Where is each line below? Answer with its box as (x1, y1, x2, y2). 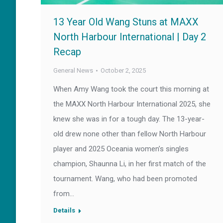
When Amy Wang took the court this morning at (53, 85, 209, 94)
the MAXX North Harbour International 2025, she (53, 100, 211, 109)
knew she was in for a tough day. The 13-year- (53, 114, 205, 124)
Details (53, 207, 75, 215)
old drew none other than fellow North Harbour (53, 129, 206, 139)
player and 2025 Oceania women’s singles (53, 144, 189, 154)
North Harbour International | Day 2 (53, 31, 206, 43)
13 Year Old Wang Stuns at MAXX (53, 16, 199, 28)
